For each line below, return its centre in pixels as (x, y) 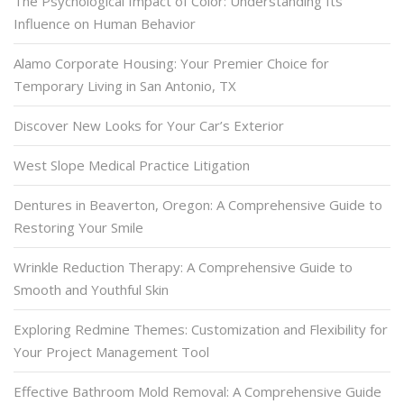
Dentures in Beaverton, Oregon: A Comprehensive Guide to (198, 204)
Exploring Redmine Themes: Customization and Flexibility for (201, 329)
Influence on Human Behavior (105, 23)
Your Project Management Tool (111, 351)
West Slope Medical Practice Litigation (132, 165)
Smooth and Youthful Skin (91, 289)
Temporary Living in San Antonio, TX (125, 85)
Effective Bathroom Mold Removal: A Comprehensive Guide (197, 391)
